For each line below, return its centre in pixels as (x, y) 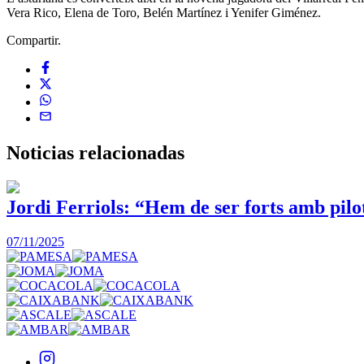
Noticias (43, 152)
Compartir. (34, 40)
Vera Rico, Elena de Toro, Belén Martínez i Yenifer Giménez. (164, 12)
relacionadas (132, 152)
